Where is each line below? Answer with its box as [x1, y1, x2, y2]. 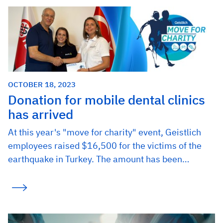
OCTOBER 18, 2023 [8, 79, 76, 90]
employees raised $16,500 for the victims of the [8, 140, 202, 152]
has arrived [8, 106, 73, 123]
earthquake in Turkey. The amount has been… [8, 153, 189, 165]
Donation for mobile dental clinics [8, 92, 205, 109]
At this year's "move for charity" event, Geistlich [8, 126, 201, 138]
